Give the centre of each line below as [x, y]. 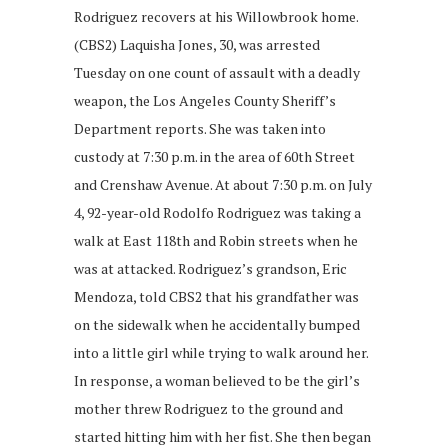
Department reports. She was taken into [200, 129]
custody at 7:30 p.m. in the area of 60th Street [214, 157]
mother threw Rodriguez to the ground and [208, 409]
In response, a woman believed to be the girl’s [217, 381]
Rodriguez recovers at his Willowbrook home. [216, 17]
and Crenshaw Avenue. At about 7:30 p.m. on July [223, 185]
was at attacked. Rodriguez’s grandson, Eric [210, 269]
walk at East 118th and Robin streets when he [216, 241]
